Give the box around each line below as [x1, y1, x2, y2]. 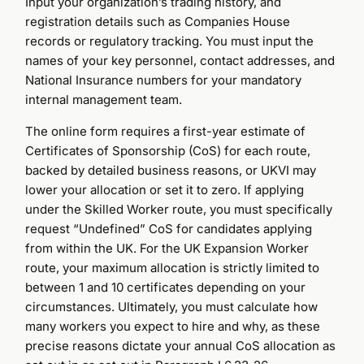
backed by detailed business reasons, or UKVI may [25, 162, 317, 178]
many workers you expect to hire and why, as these [25, 318, 321, 334]
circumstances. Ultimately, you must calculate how [25, 298, 318, 314]
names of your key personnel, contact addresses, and [25, 52, 336, 68]
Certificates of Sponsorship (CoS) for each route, [25, 142, 311, 158]
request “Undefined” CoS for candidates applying [25, 220, 313, 236]
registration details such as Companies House [25, 13, 291, 29]
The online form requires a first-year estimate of [25, 123, 306, 139]
